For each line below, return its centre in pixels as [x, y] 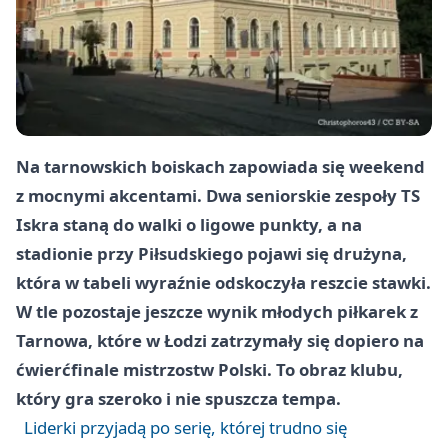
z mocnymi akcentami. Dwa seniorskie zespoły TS [218, 196]
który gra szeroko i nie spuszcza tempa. [178, 399]
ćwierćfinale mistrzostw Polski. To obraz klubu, [209, 370]
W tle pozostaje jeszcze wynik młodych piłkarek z [217, 312]
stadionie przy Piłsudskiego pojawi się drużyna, [211, 254]
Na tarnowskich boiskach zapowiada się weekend [220, 167]
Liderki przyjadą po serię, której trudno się [185, 428]
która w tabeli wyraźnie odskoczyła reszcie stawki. [223, 283]
